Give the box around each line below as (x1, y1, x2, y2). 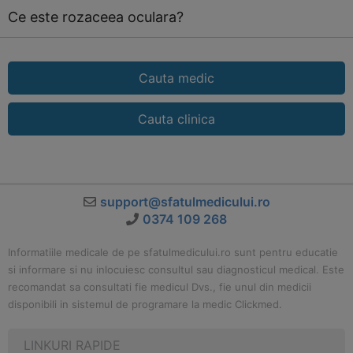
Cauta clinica (138, 111, 215, 127)
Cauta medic (139, 70, 214, 86)
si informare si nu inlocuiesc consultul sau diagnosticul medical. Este (8, 263, 344, 276)
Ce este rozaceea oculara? (8, 9, 184, 25)
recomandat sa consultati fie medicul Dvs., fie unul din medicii (8, 281, 311, 293)
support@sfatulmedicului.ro (99, 194, 270, 210)
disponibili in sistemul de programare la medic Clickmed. (8, 298, 282, 310)
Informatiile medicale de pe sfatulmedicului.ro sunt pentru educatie (8, 246, 338, 258)
